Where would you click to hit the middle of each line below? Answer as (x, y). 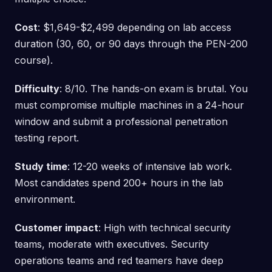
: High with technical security (165, 227)
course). (34, 60)
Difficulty (37, 88)
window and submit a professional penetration (121, 121)
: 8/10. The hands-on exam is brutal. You (154, 88)
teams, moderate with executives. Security (112, 244)
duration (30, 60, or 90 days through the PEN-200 (131, 43)
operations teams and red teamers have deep (119, 260)
